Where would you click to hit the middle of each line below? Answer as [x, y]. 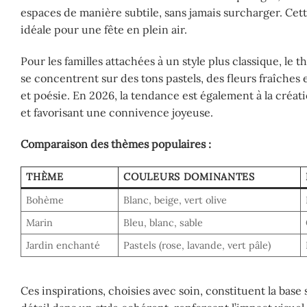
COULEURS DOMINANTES [189, 177]
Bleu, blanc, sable [163, 223]
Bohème [45, 200]
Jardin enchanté [63, 246]
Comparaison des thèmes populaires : [116, 144]
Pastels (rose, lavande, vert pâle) [197, 246]
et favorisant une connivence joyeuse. [117, 112]
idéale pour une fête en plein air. [104, 30]
